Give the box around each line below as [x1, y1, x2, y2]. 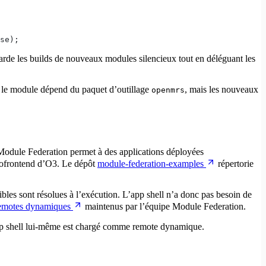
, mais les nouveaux [185, 84, 258, 94]
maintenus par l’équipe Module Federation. [83, 201, 246, 211]
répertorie [216, 158, 254, 169]
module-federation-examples [97, 158, 204, 169]
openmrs [151, 85, 185, 94]
